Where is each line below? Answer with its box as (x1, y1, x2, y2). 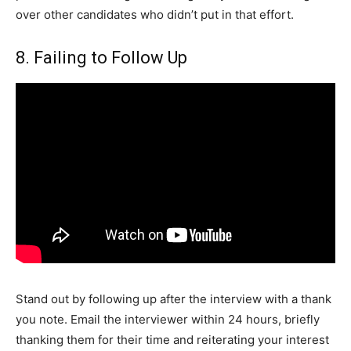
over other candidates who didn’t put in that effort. (16, 6, 294, 22)
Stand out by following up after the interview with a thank (16, 291, 331, 307)
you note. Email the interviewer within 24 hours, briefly (16, 312, 320, 327)
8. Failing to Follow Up (16, 47, 187, 67)
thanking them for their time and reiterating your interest (16, 332, 329, 348)
